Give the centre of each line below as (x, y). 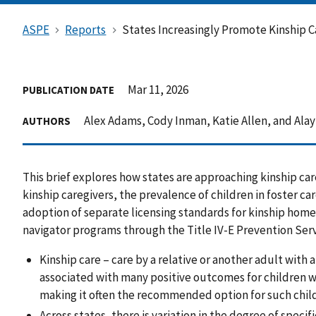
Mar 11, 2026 (158, 89)
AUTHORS (47, 121)
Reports (86, 29)
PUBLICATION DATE (68, 90)
